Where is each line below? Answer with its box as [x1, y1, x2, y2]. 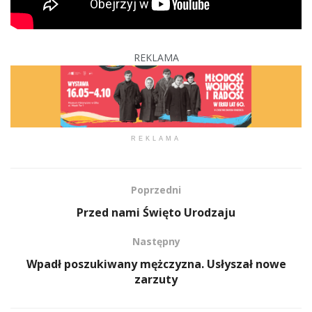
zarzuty [134, 272, 178, 288]
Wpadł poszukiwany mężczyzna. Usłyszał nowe [26, 256, 286, 272]
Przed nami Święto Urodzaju [77, 205, 235, 221]
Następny [132, 235, 180, 249]
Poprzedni [131, 183, 181, 197]
